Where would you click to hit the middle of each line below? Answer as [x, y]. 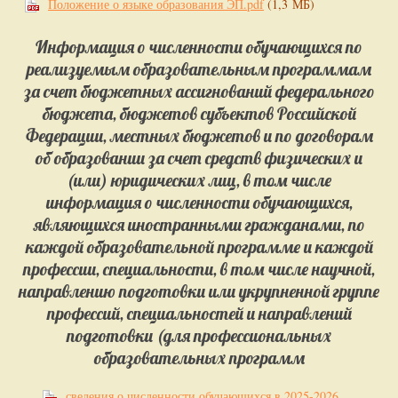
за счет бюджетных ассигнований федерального [199, 92]
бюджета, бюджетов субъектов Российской [199, 114]
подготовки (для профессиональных [199, 336]
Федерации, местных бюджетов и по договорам [199, 136]
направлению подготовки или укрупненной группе [199, 292]
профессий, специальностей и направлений [199, 314]
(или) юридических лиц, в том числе [199, 181]
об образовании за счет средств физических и [199, 159]
